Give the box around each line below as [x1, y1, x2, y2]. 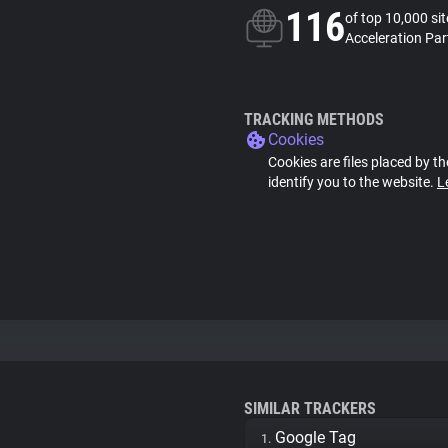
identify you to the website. [268, 174, 437, 190]
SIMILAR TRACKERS [244, 399, 376, 418]
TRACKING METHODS [244, 110, 384, 129]
